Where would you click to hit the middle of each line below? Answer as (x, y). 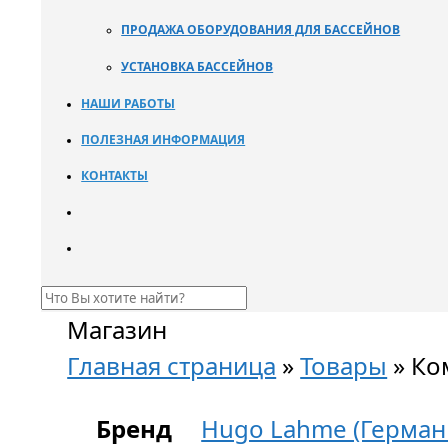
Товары (344, 365)
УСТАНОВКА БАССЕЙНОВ (197, 66)
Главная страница (172, 365)
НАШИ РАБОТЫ (128, 103)
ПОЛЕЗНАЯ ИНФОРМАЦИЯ (163, 139)
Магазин (117, 329)
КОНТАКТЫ (115, 175)
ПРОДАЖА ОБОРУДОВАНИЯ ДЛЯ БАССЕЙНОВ (261, 29)
